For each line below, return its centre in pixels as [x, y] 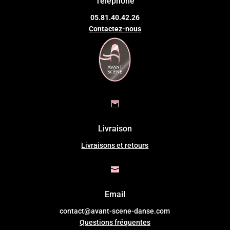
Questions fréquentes [115, 222]
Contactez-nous [115, 28]
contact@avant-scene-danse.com [115, 211]
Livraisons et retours [115, 145]
